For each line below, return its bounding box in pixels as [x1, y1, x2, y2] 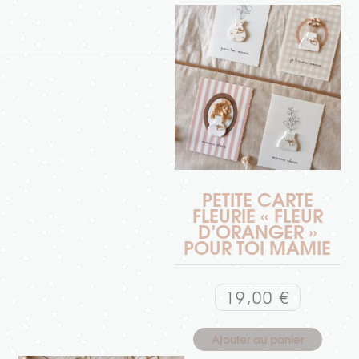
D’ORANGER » [197, 216, 317, 245]
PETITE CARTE [201, 184, 313, 213]
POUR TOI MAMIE [184, 232, 332, 261]
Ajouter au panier [211, 329, 304, 348]
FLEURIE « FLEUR [192, 200, 323, 229]
